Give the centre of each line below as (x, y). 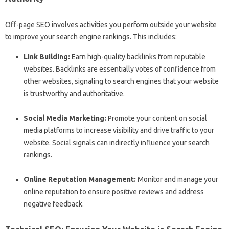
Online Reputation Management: (80, 179)
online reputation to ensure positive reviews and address (114, 192)
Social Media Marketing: (65, 118)
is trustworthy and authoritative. (74, 94)
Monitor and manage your (177, 179)
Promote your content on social (157, 118)
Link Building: (47, 57)
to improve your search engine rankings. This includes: (91, 37)
